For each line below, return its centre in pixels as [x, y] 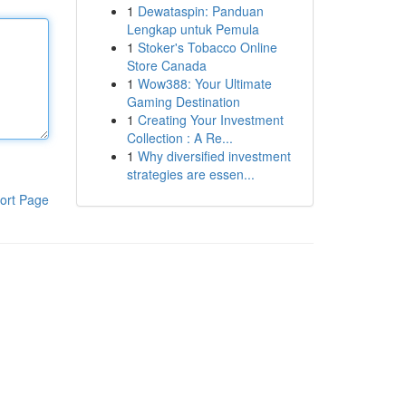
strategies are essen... [190, 174]
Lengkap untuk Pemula [193, 29]
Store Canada [166, 65]
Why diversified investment [214, 156]
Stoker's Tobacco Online [207, 47]
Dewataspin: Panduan [200, 11]
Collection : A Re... [179, 138]
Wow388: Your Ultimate [204, 83]
